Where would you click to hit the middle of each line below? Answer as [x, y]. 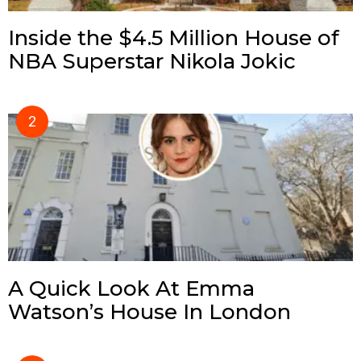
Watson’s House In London [149, 311]
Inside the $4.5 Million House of [174, 38]
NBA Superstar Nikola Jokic [152, 62]
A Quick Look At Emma [131, 288]
